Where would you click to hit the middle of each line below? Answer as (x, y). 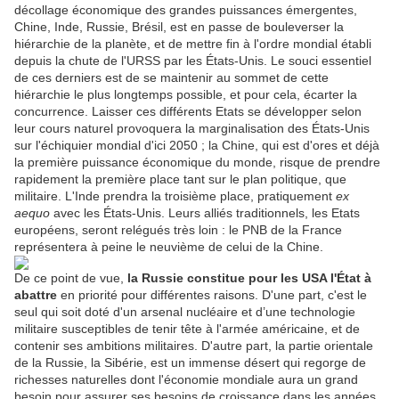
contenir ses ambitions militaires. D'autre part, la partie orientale (194, 346)
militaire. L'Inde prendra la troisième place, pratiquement (175, 196)
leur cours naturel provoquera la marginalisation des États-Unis (192, 129)
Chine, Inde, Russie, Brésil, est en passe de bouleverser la (179, 27)
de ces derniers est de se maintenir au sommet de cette (171, 78)
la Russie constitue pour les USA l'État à (249, 278)
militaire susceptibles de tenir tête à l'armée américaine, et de (187, 329)
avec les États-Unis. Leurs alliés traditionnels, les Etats (205, 213)
